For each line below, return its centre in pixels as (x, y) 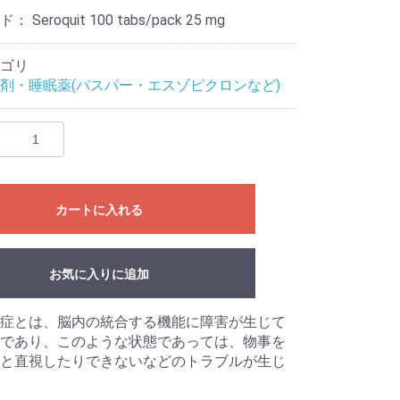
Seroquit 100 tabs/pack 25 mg (128, 21)
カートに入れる (99, 210)
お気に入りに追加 (99, 275)
